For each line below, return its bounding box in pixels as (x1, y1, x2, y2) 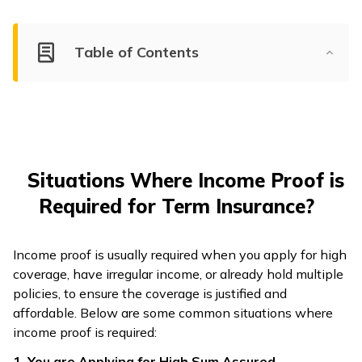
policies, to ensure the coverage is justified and (13, 285, 287, 301)
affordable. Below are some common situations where (13, 305, 333, 321)
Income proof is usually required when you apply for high (13, 246, 347, 263)
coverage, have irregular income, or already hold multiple (13, 266, 343, 282)
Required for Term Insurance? (38, 194, 314, 218)
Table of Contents (74, 43, 199, 61)
